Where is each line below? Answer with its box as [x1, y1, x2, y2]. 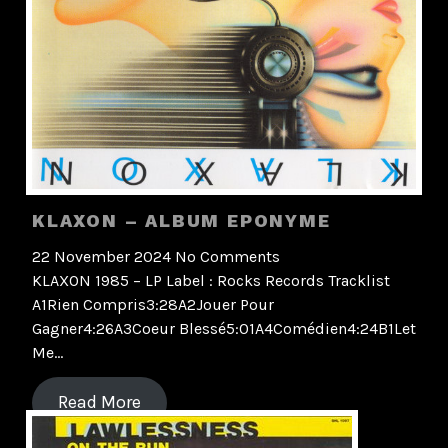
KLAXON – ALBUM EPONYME [32, 209, 331, 231]
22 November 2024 [32, 247, 175, 267]
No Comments [175, 247, 280, 267]
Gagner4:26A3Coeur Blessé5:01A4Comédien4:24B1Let [32, 319, 416, 339]
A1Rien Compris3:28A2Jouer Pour [32, 295, 274, 315]
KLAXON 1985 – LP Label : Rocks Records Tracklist [32, 271, 390, 291]
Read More [57, 391, 141, 414]
